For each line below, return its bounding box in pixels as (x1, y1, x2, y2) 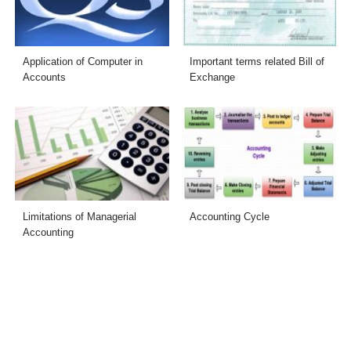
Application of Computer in (23, 56, 143, 68)
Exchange (190, 71, 235, 84)
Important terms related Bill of (190, 56, 324, 68)
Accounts (23, 71, 67, 84)
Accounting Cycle (190, 210, 270, 223)
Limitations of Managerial (23, 210, 137, 223)
